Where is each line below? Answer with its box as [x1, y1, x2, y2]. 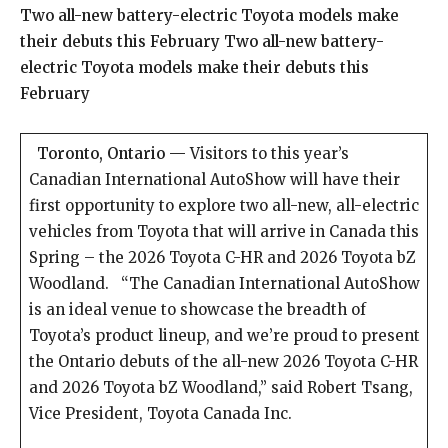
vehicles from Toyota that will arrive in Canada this [28, 222, 419, 241]
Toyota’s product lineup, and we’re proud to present [28, 326, 420, 345]
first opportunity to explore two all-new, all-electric [28, 196, 419, 215]
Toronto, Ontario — [36, 144, 186, 163]
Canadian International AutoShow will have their [28, 170, 400, 189]
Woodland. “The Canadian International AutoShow [28, 274, 420, 293]
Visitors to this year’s [185, 144, 349, 163]
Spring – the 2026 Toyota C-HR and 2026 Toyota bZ [28, 248, 416, 267]
